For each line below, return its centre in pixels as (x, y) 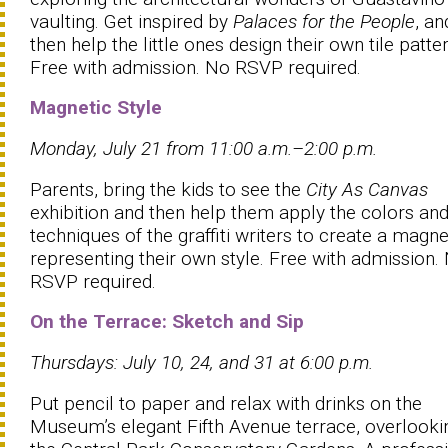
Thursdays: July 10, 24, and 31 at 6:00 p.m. (201, 362)
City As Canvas (367, 189)
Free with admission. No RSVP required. (195, 67)
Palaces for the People (324, 21)
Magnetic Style (96, 107)
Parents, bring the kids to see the (168, 189)
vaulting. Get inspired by (131, 21)
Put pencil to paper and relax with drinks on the (226, 403)
